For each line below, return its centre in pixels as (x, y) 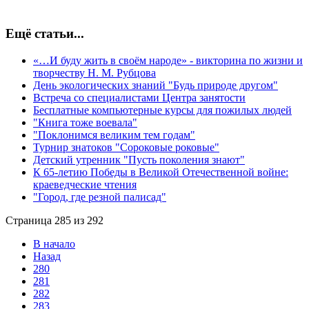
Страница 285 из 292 (54, 220)
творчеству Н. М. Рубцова (94, 72)
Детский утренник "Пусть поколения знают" (139, 159)
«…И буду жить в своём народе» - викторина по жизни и (168, 60)
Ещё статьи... (45, 34)
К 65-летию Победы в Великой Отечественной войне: (161, 172)
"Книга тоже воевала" (85, 122)
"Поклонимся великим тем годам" (114, 134)
